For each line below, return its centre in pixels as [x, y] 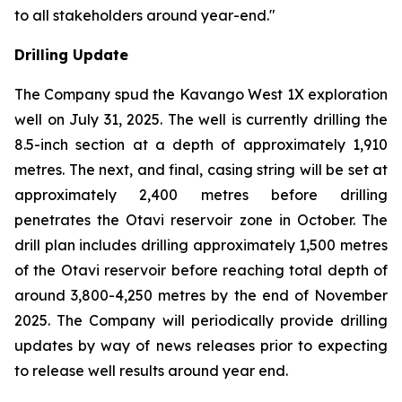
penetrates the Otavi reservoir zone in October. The [201, 220]
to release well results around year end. [151, 371]
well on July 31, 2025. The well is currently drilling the [201, 119]
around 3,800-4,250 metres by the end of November [201, 295]
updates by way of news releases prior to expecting [201, 345]
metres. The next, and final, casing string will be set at [201, 170]
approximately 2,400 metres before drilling [201, 195]
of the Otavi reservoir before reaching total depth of [201, 270]
